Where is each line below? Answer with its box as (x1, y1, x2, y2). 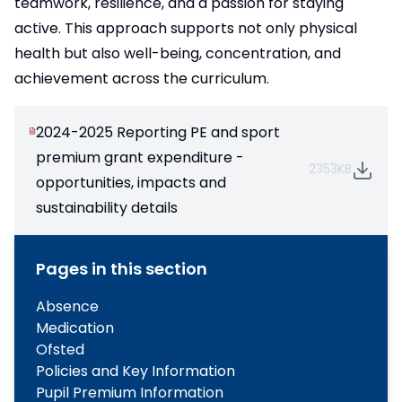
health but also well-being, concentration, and (14, 43, 341, 64)
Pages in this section (36, 258, 207, 280)
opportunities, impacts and (36, 172, 227, 193)
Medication (36, 318, 114, 338)
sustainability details (36, 197, 179, 218)
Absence (36, 296, 99, 317)
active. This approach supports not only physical (14, 18, 357, 39)
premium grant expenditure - (36, 147, 245, 168)
